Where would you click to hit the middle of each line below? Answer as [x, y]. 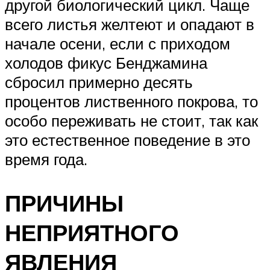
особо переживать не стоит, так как [131, 120]
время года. [46, 159]
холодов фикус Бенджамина [106, 62]
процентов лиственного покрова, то [131, 101]
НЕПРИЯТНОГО [92, 232]
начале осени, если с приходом [118, 43]
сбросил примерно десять [99, 82]
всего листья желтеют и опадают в [130, 24]
